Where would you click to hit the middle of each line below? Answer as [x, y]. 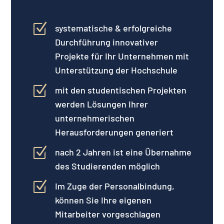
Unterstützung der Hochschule [116, 70]
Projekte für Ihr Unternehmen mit [122, 56]
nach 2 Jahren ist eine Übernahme [123, 152]
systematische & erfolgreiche [113, 28]
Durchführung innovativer [106, 42]
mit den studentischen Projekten [120, 90]
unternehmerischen [94, 118]
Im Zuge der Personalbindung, [114, 186]
